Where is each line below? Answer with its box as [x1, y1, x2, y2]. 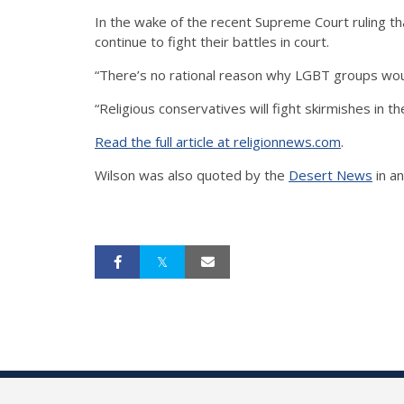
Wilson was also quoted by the [95, 165, 289, 184]
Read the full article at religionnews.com [95, 132, 341, 151]
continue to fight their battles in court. [95, 32, 333, 50]
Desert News [289, 165, 372, 184]
